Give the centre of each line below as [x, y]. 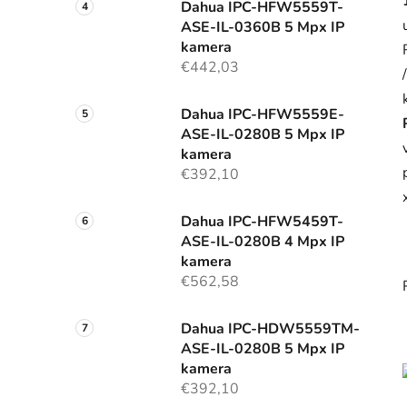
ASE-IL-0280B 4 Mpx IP [263, 242]
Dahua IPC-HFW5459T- [262, 222]
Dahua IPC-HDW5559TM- [270, 329]
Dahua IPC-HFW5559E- [263, 115]
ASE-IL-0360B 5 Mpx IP [263, 28]
